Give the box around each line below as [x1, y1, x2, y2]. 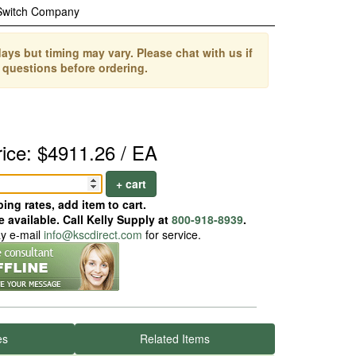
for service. [141, 226, 201, 242]
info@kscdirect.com [43, 226, 142, 242]
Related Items [140, 331, 210, 346]
